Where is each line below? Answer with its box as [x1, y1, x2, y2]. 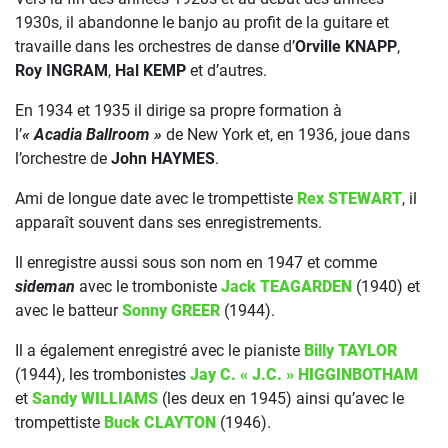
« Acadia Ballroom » [22, 125, 162, 144]
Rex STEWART [297, 189, 402, 208]
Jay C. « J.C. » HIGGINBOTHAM [190, 365, 418, 384]
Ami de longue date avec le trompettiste [15, 189, 297, 208]
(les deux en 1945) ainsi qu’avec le [158, 389, 404, 408]
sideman [15, 277, 75, 296]
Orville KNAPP [295, 37, 397, 56]
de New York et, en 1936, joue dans [162, 125, 410, 144]
